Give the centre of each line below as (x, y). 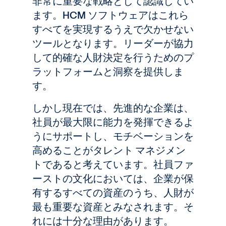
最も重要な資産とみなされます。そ (113, 207)
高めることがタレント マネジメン (109, 150)
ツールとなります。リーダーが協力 (113, 43)
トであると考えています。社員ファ (113, 164)
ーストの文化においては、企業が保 (113, 179)
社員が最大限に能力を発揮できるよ (113, 122)
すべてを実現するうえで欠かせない (113, 29)
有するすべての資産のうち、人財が (113, 193)
